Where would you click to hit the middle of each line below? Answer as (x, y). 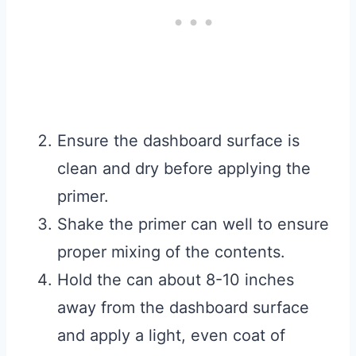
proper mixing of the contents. (171, 252)
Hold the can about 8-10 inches (176, 280)
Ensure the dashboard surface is (178, 141)
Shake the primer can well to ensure (193, 224)
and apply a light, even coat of (171, 336)
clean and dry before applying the (184, 169)
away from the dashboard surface (183, 308)
